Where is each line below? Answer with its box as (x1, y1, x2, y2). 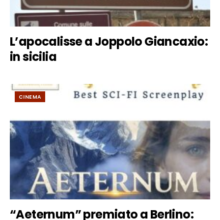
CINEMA (19, 93, 42, 101)
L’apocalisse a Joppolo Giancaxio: (10, 33, 208, 50)
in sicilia (10, 48, 57, 65)
